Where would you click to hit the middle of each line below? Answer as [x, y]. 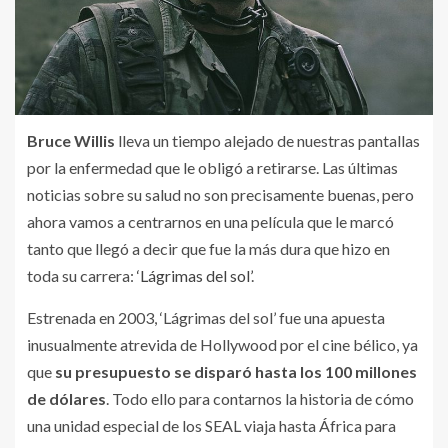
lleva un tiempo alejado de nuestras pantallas [267, 140]
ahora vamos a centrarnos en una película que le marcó [210, 221]
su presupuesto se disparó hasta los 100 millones [236, 371]
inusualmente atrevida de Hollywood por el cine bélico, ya [222, 344]
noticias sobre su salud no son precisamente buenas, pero [220, 194]
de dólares [66, 398]
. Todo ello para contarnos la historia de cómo [260, 398]
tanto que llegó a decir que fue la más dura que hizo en [208, 248]
